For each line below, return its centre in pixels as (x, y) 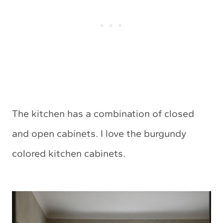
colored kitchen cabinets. (69, 154)
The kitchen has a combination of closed (103, 114)
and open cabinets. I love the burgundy (99, 134)
